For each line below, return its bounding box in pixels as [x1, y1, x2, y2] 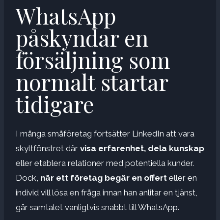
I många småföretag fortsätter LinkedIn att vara [16, 128, 194, 138]
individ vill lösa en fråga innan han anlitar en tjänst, [16, 187, 197, 197]
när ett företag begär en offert [40, 172, 167, 183]
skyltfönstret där [16, 143, 80, 153]
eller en [167, 172, 197, 183]
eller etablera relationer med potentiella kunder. [16, 158, 194, 168]
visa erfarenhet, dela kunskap [80, 143, 204, 153]
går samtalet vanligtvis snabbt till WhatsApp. [16, 202, 179, 212]
